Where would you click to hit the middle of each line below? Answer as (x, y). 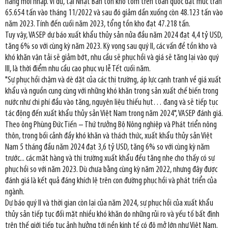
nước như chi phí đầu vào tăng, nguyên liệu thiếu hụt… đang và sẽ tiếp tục (111, 103)
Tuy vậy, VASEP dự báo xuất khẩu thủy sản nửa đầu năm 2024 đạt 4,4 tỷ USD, (114, 35)
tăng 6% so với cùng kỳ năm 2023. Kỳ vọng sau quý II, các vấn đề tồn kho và (111, 47)
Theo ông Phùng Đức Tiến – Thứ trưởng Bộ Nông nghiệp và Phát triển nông (111, 125)
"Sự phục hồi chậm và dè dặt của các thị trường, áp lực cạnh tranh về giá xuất (113, 80)
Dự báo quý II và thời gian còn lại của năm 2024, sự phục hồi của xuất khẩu (109, 203)
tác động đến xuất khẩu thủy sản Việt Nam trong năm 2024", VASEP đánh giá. (114, 114)
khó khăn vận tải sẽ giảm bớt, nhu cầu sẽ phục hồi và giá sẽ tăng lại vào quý (112, 58)
